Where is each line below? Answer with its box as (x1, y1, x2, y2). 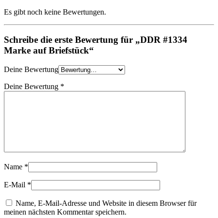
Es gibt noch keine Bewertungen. (4, 8, 106, 17)
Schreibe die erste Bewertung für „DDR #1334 (4, 35, 187, 45)
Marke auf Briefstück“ (4, 45, 94, 56)
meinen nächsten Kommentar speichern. (4, 207, 127, 216)
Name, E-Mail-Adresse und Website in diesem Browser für (16, 199, 197, 207)
